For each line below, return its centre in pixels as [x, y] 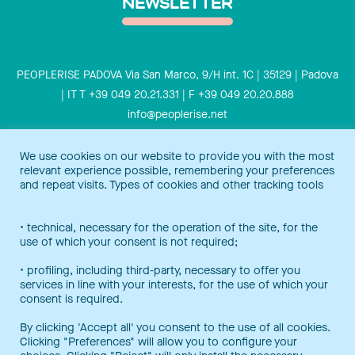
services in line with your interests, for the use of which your [174, 284]
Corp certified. [130, 218]
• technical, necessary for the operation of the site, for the [169, 227]
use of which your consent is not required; [129, 242]
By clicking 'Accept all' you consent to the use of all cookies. [175, 327]
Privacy [140, 135]
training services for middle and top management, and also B [177, 198]
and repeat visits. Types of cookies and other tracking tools [172, 185]
